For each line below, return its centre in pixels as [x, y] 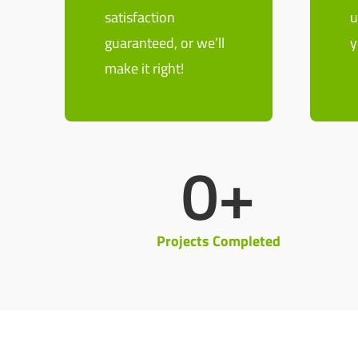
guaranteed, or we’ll [164, 43]
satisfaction [139, 17]
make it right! [144, 68]
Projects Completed [218, 241]
